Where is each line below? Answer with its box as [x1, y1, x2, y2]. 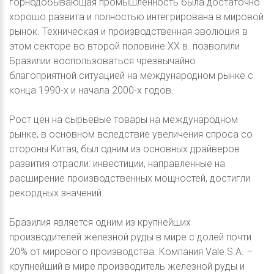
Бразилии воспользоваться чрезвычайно [9, 54, 196, 67]
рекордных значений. [9, 187, 104, 199]
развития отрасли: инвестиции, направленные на [9, 157, 225, 169]
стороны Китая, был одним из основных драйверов [9, 143, 240, 155]
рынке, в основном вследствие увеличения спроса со [9, 128, 253, 140]
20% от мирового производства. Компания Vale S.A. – [9, 245, 253, 257]
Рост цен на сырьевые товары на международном [9, 113, 238, 125]
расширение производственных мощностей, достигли [9, 172, 250, 184]
